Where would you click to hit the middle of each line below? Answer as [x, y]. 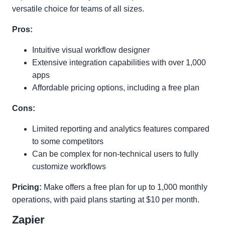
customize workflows [69, 166]
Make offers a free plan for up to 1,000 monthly [125, 187]
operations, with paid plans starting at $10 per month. [106, 200]
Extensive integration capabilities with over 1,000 [119, 63]
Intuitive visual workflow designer [91, 50]
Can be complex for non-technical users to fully [115, 154]
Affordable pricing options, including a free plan [116, 88]
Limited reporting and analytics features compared [121, 129]
